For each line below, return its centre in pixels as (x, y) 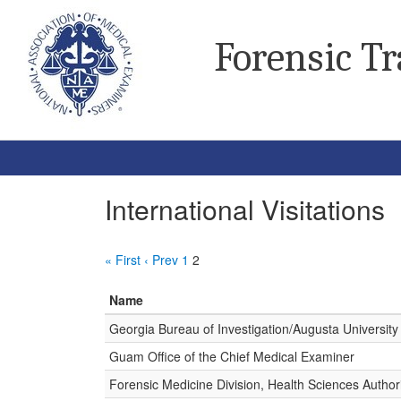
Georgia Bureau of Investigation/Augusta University (254, 328)
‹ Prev (161, 260)
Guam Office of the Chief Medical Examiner (232, 356)
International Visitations (245, 209)
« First (123, 260)
